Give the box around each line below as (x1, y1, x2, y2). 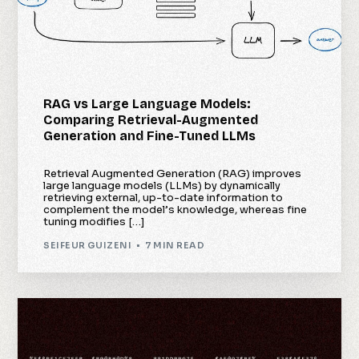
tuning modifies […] (43, 215, 145, 229)
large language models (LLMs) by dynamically (43, 179, 281, 193)
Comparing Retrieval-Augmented (43, 112, 259, 128)
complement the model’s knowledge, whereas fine (43, 203, 308, 217)
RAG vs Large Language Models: (43, 96, 252, 112)
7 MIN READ (144, 239, 204, 251)
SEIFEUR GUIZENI (43, 239, 132, 251)
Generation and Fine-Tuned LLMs (43, 128, 256, 144)
